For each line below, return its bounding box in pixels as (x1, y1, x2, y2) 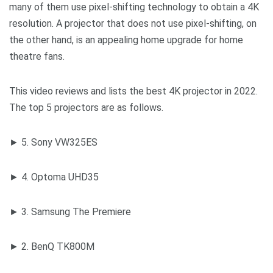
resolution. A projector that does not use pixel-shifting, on (9, 17, 257, 29)
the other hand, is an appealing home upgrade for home (9, 34, 243, 46)
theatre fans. (9, 50, 65, 62)
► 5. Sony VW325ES (9, 136, 97, 148)
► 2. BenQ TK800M (9, 240, 94, 252)
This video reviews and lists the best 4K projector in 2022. (9, 85, 258, 97)
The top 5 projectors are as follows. (9, 101, 163, 113)
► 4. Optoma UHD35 (9, 171, 99, 183)
